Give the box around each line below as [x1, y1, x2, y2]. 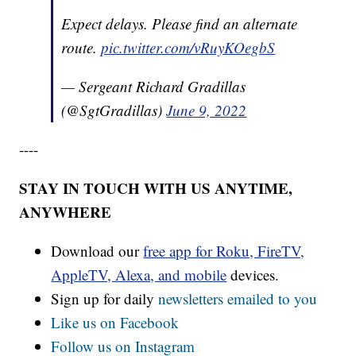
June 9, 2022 [166, 100, 247, 121]
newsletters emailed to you [158, 288, 318, 309]
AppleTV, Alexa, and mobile [51, 265, 227, 285]
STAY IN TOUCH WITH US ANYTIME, [19, 177, 293, 199]
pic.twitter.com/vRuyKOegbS [101, 37, 276, 58]
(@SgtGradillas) [61, 100, 167, 121]
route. [61, 37, 102, 58]
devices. [226, 265, 280, 285]
